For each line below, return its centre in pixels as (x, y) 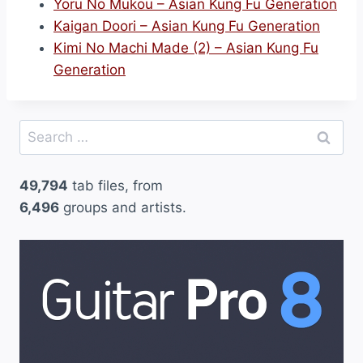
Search (41, 130)
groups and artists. (123, 208)
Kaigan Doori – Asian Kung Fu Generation (187, 26)
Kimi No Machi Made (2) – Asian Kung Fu (186, 48)
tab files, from (115, 186)
